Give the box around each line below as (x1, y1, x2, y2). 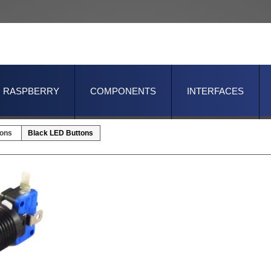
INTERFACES (187, 86, 244, 96)
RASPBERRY (3, 86, 59, 96)
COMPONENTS (90, 86, 156, 96)
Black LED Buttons (28, 129, 93, 137)
